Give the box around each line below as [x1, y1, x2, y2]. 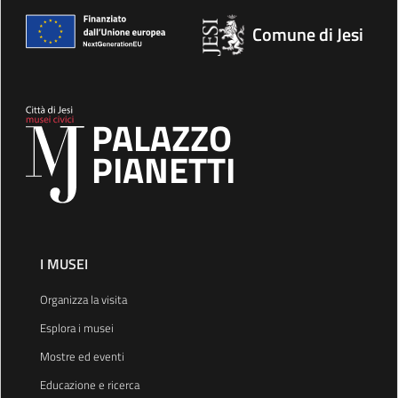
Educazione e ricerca [40, 376, 139, 394]
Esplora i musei [40, 319, 114, 337]
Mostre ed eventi [40, 347, 124, 365]
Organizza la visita [40, 291, 127, 308]
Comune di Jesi [252, 20, 363, 48]
